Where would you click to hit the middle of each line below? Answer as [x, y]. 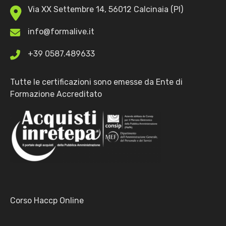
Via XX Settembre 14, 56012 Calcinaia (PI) [105, 9]
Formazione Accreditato [56, 94]
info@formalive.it [61, 31]
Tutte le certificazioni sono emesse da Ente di [96, 82]
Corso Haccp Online [47, 200]
